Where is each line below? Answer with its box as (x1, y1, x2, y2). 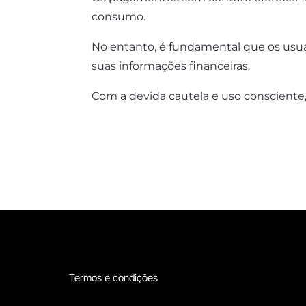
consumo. (92, 10, 149, 23)
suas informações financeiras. (92, 59, 253, 72)
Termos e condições (68, 270, 158, 284)
